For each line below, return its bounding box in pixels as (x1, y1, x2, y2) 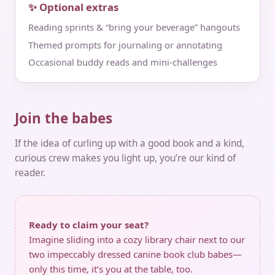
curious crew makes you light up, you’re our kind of (15, 152, 236, 165)
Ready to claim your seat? (29, 219, 149, 231)
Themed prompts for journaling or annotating (28, 38, 222, 51)
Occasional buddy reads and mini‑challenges (28, 56, 217, 69)
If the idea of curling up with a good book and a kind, (15, 137, 244, 150)
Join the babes (15, 109, 112, 128)
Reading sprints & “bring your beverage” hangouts (28, 21, 240, 34)
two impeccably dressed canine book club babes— (29, 248, 242, 261)
